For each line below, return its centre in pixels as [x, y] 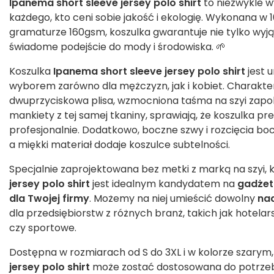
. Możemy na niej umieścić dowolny [173, 199]
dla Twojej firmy [49, 199]
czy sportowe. [43, 228]
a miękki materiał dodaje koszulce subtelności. [120, 145]
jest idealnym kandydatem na [164, 184]
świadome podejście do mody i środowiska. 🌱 [117, 47]
